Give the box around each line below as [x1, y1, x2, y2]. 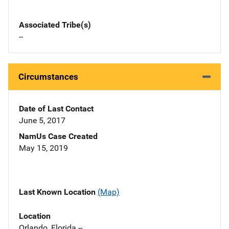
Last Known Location [19, 187, 98, 197]
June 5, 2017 [19, 116, 65, 126]
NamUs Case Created [19, 131, 98, 142]
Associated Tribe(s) [19, 20, 91, 30]
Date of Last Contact [19, 104, 94, 114]
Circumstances [18, 72, 78, 82]
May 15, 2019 [19, 143, 68, 153]
